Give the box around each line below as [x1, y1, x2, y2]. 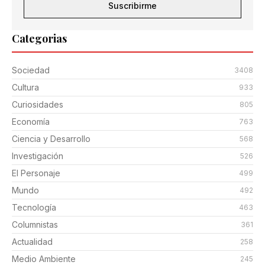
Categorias [12, 31, 67, 46]
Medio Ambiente [12, 254, 76, 264]
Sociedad [12, 65, 50, 75]
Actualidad [12, 237, 53, 247]
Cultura [12, 82, 39, 92]
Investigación [12, 151, 63, 161]
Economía [12, 117, 50, 127]
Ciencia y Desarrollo [12, 134, 91, 144]
